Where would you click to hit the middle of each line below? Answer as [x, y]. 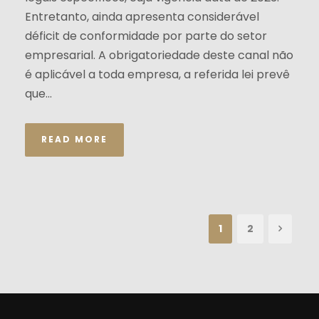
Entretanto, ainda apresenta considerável [142, 17]
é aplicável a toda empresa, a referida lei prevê [157, 75]
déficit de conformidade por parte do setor [146, 36]
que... [38, 94]
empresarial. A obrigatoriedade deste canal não [159, 56]
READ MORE [74, 140]
